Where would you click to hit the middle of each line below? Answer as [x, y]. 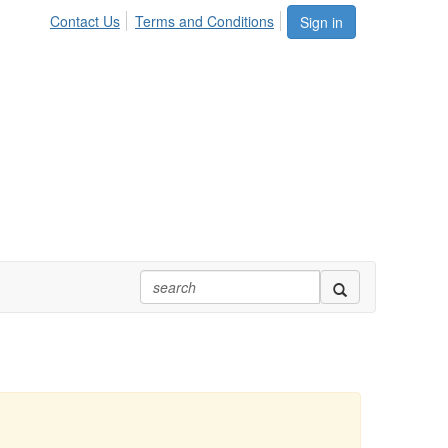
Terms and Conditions [204, 21]
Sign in [321, 22]
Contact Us [84, 21]
